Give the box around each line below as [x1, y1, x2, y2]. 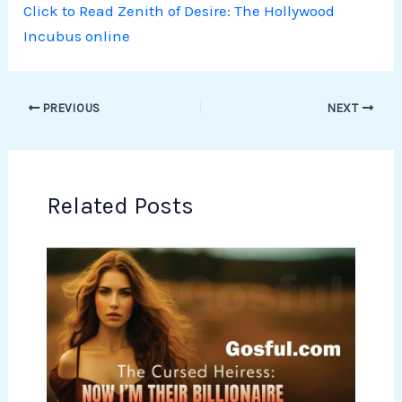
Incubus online [23, 26, 131, 45]
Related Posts [46, 192, 194, 221]
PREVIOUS [39, 100, 100, 115]
